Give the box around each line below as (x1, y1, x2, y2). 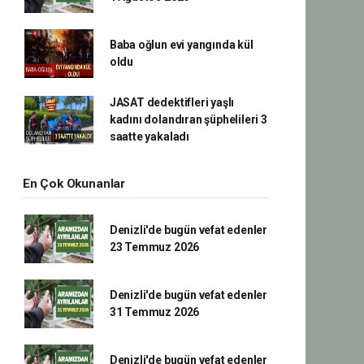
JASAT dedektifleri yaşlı (109, 96, 235, 109)
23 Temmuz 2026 (109, 240, 200, 253)
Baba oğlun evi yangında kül (109, 38, 253, 51)
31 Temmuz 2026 (109, 305, 200, 318)
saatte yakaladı (109, 130, 189, 143)
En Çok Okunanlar (23, 176, 125, 191)
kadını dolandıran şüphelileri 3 (109, 113, 267, 126)
